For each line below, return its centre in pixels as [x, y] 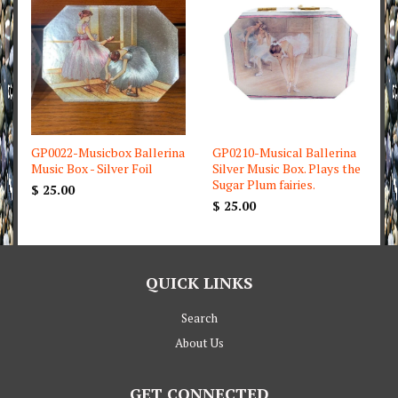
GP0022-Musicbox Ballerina [108, 153]
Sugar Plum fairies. [264, 185]
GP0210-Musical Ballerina [284, 153]
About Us [199, 342]
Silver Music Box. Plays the [287, 169]
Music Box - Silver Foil [92, 169]
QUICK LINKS [199, 283]
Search [199, 318]
